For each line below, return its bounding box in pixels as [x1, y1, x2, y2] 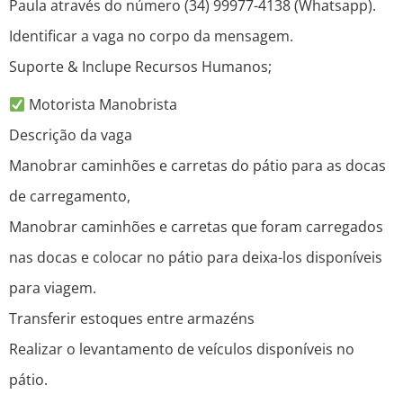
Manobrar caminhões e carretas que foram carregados [9, 217, 383, 237]
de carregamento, [9, 186, 130, 207]
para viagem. [9, 278, 96, 299]
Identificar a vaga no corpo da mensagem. [9, 26, 293, 47]
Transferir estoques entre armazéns [9, 309, 255, 329]
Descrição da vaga [9, 125, 132, 146]
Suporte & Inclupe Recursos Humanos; [9, 57, 272, 77]
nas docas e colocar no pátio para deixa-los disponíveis [9, 247, 382, 268]
